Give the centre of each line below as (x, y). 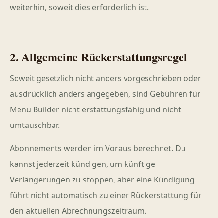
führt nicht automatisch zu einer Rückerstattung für (106, 195)
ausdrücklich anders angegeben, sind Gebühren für (105, 94)
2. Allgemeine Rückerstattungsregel (99, 57)
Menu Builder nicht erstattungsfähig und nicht (95, 109)
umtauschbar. (35, 125)
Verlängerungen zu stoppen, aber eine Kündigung (102, 180)
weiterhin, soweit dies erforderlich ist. (79, 7)
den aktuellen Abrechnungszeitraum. (78, 211)
